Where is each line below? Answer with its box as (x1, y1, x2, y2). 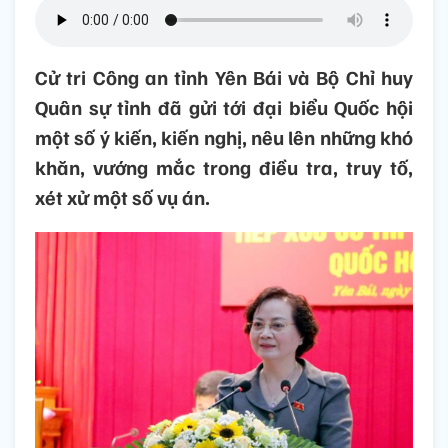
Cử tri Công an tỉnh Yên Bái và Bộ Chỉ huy (35, 64, 413, 91)
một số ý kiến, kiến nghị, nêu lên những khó (35, 124, 413, 151)
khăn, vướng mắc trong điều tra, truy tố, (35, 154, 413, 181)
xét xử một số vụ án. (35, 184, 210, 211)
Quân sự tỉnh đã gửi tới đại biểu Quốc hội (35, 94, 413, 121)
